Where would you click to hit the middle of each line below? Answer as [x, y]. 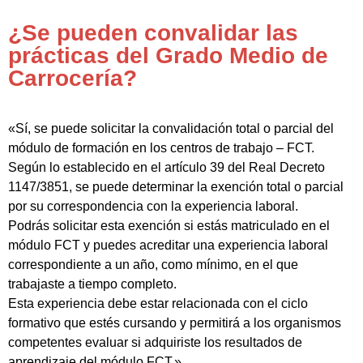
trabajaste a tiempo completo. [92, 284]
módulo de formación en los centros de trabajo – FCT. [161, 148]
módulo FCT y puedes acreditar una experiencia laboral [168, 246]
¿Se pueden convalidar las [153, 33]
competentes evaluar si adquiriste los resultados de [155, 343]
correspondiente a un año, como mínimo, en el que [153, 265]
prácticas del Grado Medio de [168, 56]
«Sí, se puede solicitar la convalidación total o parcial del [171, 129]
